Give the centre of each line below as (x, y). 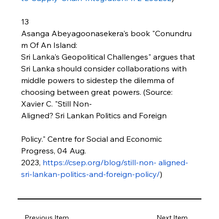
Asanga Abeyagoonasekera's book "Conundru (106, 33)
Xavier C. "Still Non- (56, 104)
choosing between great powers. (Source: (98, 92)
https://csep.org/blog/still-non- (99, 162)
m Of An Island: (50, 45)
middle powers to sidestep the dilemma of (98, 80)
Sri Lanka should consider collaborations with (105, 68)
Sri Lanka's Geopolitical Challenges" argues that (109, 57)
